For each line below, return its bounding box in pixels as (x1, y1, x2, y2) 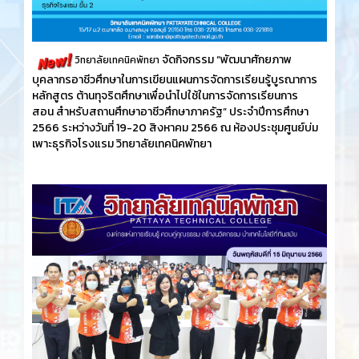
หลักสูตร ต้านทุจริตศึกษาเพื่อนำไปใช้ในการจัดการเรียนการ (32, 87, 298, 105)
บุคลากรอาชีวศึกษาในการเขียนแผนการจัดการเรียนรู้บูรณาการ (32, 71, 317, 89)
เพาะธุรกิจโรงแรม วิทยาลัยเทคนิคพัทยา (32, 135, 212, 153)
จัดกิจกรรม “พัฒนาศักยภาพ (162, 51, 292, 69)
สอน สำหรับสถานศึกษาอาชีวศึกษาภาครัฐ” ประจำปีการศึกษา (32, 103, 309, 121)
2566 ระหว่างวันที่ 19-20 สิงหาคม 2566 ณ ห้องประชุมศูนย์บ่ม (32, 119, 318, 137)
